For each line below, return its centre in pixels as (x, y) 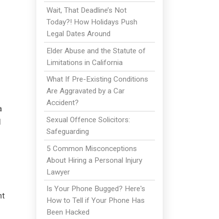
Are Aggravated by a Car (85, 91)
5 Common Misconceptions (91, 148)
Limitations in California (84, 62)
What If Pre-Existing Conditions (97, 79)
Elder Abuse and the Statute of (96, 51)
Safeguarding (67, 132)
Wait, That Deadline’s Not (86, 11)
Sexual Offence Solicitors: (88, 120)
